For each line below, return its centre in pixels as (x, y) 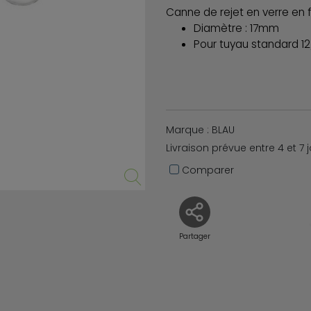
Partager (194, 236)
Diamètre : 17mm (236, 28)
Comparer (207, 170)
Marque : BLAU (200, 129)
